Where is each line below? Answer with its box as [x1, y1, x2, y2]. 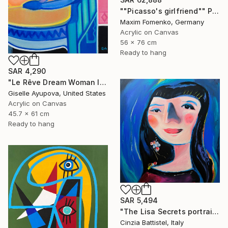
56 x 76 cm [120, 38, 157, 47]
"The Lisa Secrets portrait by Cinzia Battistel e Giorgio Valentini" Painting [212, 207, 219, 216]
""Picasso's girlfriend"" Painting [212, 7, 219, 16]
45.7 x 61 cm [8, 109, 49, 118]
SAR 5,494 [120, 196, 158, 205]
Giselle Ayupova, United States [8, 89, 106, 98]
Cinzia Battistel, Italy [120, 218, 184, 227]
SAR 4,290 [8, 67, 46, 76]
